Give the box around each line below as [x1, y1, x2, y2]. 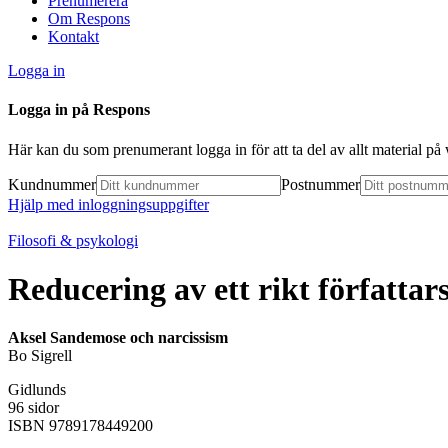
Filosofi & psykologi [8, 231, 138, 249]
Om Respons [48, 10, 130, 27]
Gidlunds [8, 381, 66, 399]
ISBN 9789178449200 [8, 417, 153, 435]
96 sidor [8, 399, 59, 417]
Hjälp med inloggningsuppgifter [8, 195, 209, 213]
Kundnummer [8, 175, 96, 193]
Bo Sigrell [8, 347, 72, 365]
